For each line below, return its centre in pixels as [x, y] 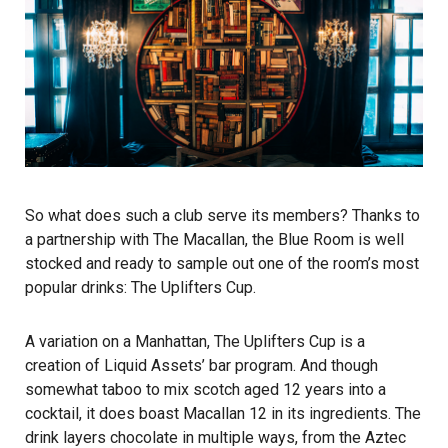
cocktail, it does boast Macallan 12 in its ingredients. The [223, 413]
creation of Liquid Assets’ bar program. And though [201, 365]
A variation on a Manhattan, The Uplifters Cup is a [195, 341]
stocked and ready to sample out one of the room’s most [222, 263]
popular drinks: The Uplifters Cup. [140, 287]
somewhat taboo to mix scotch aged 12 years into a [205, 389]
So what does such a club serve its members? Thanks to [222, 215]
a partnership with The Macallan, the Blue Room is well [214, 239]
